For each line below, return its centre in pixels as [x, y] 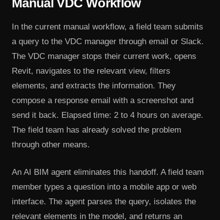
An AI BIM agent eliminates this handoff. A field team [108, 172]
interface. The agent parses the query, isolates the [104, 201]
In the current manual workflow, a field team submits [108, 27]
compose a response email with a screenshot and [103, 101]
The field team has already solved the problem [96, 130]
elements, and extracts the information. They [94, 86]
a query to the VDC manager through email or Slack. [108, 42]
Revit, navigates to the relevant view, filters [91, 71]
